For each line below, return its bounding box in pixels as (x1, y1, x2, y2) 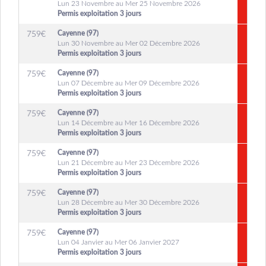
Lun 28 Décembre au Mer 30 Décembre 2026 (58, 199, 199, 206)
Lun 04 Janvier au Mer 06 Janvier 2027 (58, 239, 179, 246)
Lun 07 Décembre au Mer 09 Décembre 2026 (58, 80, 199, 87)
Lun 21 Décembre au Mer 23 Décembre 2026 (58, 159, 199, 166)
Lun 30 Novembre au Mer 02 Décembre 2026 (58, 40, 200, 47)
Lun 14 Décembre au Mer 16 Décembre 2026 (58, 119, 199, 126)
